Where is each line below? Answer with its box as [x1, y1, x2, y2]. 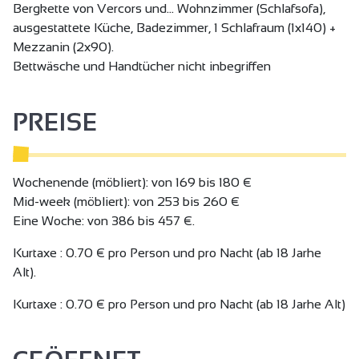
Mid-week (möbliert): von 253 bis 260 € [13, 194, 240, 208]
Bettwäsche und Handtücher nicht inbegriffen [13, 58, 271, 73]
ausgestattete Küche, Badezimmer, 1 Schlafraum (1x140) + [13, 20, 336, 34]
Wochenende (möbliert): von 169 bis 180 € [13, 175, 252, 189]
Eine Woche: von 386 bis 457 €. [13, 213, 195, 228]
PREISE [13, 108, 98, 135]
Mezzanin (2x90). [13, 39, 114, 54]
